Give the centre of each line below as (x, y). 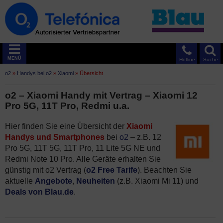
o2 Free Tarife (112, 170)
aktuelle (20, 181)
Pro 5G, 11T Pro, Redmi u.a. (67, 106)
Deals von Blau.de (39, 192)
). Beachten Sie (165, 170)
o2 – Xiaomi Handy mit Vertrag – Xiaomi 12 (101, 95)
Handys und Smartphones (55, 137)
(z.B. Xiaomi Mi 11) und (157, 181)
